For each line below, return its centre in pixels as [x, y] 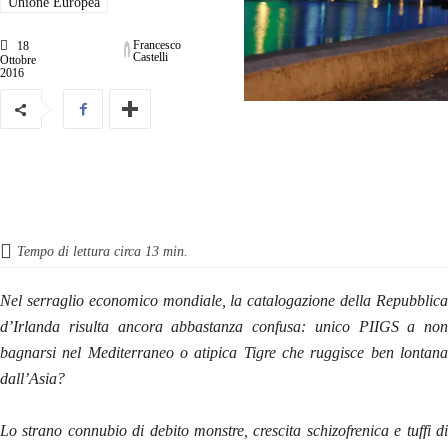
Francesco [157, 44]
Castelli [150, 56]
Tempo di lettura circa [81, 251]
